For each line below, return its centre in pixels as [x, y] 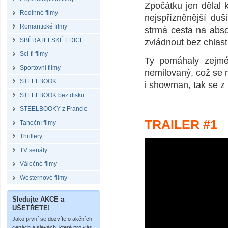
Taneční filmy [38, 123]
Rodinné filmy [39, 13]
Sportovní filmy [40, 68]
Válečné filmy [38, 164]
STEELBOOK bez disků [52, 95]
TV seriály [34, 150]
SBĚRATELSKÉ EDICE [52, 40]
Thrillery [31, 136]
